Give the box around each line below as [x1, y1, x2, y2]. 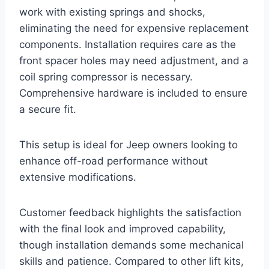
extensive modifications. [19, 171, 136, 184]
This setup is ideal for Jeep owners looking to [19, 139, 238, 151]
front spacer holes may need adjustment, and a [19, 55, 249, 67]
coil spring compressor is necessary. [19, 71, 193, 83]
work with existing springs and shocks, [19, 6, 205, 19]
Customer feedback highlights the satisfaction [19, 207, 241, 219]
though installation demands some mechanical [19, 239, 244, 252]
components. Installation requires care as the [19, 38, 236, 51]
